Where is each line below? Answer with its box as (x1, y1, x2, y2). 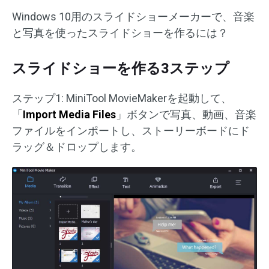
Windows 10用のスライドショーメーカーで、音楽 (12, 10, 255, 23)
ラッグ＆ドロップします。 (12, 141, 142, 153)
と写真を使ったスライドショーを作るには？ (12, 26, 228, 39)
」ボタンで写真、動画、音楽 (116, 108, 256, 121)
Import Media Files (23, 108, 116, 121)
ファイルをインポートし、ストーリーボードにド (12, 124, 250, 137)
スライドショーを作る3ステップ (12, 60, 229, 77)
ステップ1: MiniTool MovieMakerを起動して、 (12, 92, 232, 104)
